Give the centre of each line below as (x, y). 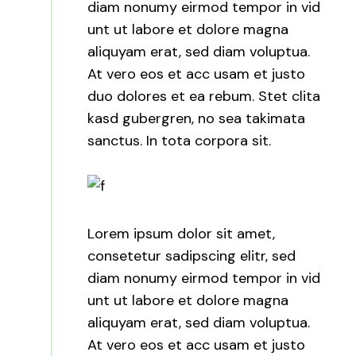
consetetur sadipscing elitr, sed (192, 255)
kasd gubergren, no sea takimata (197, 119)
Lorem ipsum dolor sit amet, (182, 233)
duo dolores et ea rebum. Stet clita (204, 97)
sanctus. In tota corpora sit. (180, 141)
